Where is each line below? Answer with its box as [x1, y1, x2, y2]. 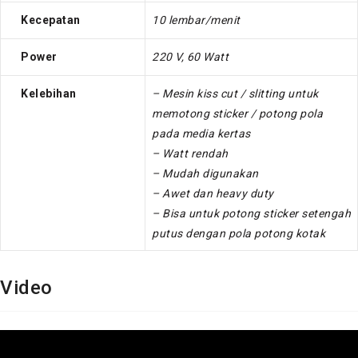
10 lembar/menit [152, 13, 241, 26]
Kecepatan [21, 13, 81, 26]
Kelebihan [21, 86, 77, 100]
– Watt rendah [152, 146, 229, 160]
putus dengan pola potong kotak [152, 226, 325, 240]
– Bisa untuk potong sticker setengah [152, 206, 351, 220]
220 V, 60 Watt [152, 50, 229, 63]
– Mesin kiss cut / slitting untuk [152, 86, 319, 100]
